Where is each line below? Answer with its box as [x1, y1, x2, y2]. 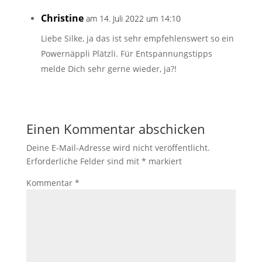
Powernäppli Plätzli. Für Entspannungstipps [40, 48, 212, 60]
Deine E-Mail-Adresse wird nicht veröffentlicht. [26, 142, 210, 154]
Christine [40, 12, 84, 25]
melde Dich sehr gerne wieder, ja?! [40, 63, 177, 75]
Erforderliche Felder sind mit [26, 156, 142, 167]
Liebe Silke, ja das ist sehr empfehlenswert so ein [40, 33, 234, 44]
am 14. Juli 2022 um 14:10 [85, 13, 181, 25]
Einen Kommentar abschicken [26, 120, 205, 138]
